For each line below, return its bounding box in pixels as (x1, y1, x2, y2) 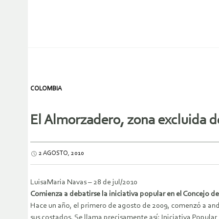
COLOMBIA (30, 86, 62, 92)
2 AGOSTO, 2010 (39, 150, 84, 157)
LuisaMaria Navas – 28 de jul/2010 (30, 178, 137, 187)
